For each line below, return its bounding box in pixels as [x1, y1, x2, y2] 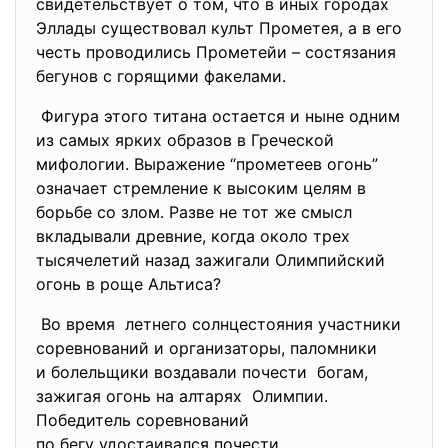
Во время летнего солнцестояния [36, 314, 318, 334]
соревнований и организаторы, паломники [36, 338, 382, 358]
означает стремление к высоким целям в [36, 178, 366, 198]
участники [318, 314, 406, 334]
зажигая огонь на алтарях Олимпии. [36, 386, 328, 406]
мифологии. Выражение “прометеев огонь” [36, 154, 378, 174]
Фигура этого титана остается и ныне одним [36, 106, 400, 126]
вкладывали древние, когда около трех [36, 226, 350, 246]
